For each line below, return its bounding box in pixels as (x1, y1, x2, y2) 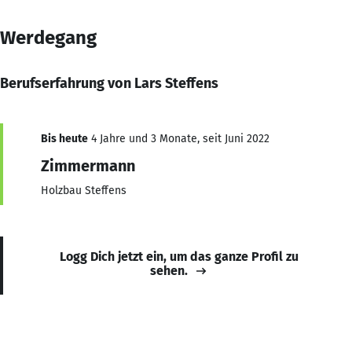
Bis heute (41, 131, 88, 145)
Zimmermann (41, 156, 135, 175)
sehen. (150, 262, 188, 278)
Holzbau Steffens (41, 183, 126, 197)
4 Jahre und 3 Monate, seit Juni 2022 (88, 131, 269, 145)
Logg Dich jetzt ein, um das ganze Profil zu (60, 248, 299, 264)
